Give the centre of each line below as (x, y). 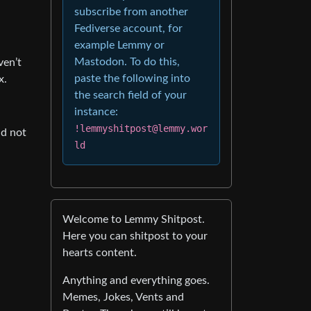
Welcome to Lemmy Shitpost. (134, 219)
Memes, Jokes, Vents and (123, 297)
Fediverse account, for (128, 28)
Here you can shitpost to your (135, 236)
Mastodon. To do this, (127, 61)
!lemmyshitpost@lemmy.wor (141, 128)
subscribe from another (131, 11)
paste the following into (132, 78)
